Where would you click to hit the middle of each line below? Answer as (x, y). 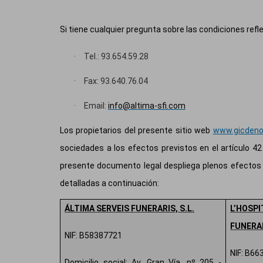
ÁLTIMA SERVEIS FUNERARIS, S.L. (130, 209)
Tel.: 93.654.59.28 (116, 57)
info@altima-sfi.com (147, 106)
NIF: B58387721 (94, 236)
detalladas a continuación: (109, 183)
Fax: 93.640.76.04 (116, 81)
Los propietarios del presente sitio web (136, 131)
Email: (96, 106)
